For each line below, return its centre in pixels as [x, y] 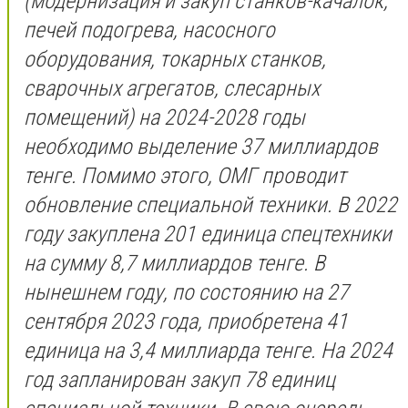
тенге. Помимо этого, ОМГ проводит [185, 175]
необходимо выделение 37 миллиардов [201, 146]
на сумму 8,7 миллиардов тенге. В [174, 263]
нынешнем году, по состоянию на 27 [186, 292]
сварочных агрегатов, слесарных [172, 88]
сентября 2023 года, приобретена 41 [186, 321]
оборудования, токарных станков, [175, 59]
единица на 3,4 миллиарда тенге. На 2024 [208, 350]
